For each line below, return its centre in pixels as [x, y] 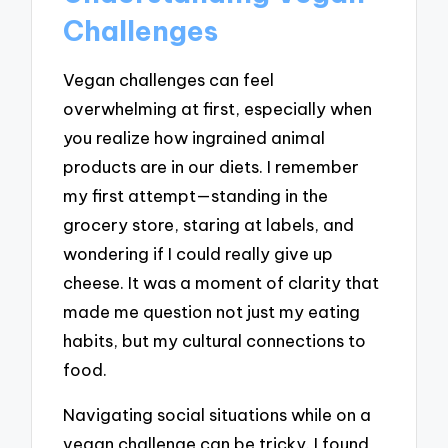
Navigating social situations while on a [217, 414]
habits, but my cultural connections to [215, 341]
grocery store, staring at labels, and [209, 225]
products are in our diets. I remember [211, 167]
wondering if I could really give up [198, 254]
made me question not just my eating [212, 312]
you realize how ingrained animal [194, 138]
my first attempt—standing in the [196, 196]
